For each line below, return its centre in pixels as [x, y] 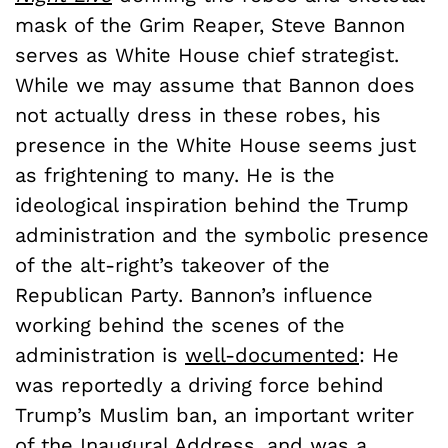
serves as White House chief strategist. [207, 54]
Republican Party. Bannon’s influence [194, 294]
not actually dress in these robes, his [198, 114]
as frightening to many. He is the [175, 174]
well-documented [272, 354]
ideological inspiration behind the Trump [212, 204]
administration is [100, 354]
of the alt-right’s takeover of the [172, 264]
